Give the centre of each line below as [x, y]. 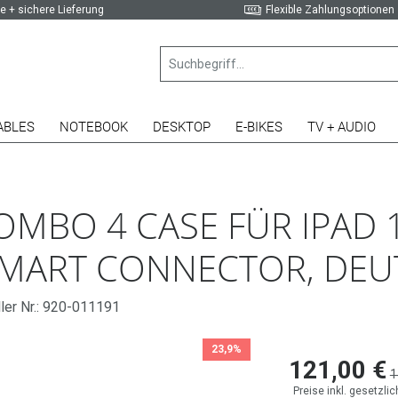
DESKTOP [182, 127]
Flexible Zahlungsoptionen [330, 10]
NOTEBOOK [94, 127]
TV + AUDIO [342, 127]
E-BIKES [259, 127]
